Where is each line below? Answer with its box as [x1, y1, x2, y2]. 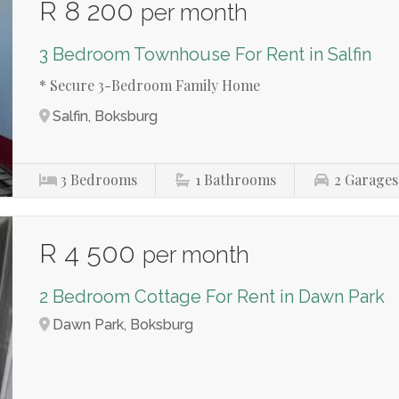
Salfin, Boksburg [53, 107, 159, 125]
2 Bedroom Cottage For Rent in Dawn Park [39, 285, 386, 307]
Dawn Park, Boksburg [53, 315, 194, 333]
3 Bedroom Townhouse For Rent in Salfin [39, 43, 372, 65]
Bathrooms [204, 169, 277, 189]
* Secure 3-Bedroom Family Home [39, 75, 261, 94]
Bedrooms [70, 169, 138, 189]
